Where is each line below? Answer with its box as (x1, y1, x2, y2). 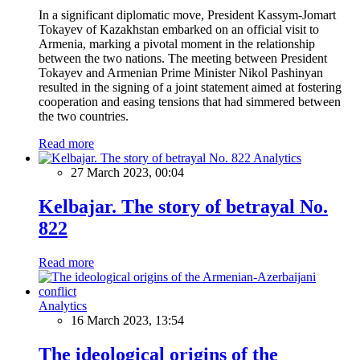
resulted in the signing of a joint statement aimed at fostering (39, 80, 342, 94)
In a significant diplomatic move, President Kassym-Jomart (39, 7, 336, 22)
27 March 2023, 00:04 (71, 165, 184, 179)
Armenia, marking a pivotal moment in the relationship (39, 36, 315, 51)
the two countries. (39, 108, 129, 123)
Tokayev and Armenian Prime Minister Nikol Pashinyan (39, 65, 323, 80)
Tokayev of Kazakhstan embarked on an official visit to (39, 22, 319, 36)
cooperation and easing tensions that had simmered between (39, 94, 341, 108)
